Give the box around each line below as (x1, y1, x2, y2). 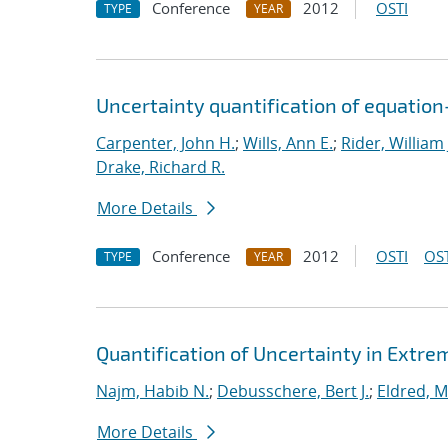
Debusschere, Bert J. (217, 380, 369, 402)
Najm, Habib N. (96, 380, 209, 402)
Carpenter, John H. (96, 132, 235, 154)
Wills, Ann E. (243, 132, 333, 154)
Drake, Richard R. (96, 156, 225, 178)
